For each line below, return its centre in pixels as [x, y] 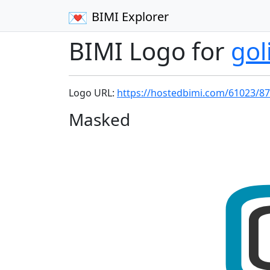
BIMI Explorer [130, 17]
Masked [99, 119]
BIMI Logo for [150, 51]
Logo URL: [93, 93]
